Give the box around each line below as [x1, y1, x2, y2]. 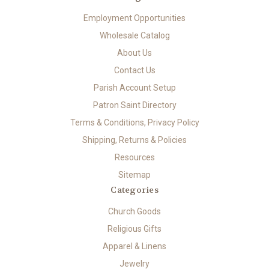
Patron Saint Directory [92, 100, 177, 110]
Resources [114, 152, 155, 162]
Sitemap [118, 169, 151, 180]
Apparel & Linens [103, 241, 166, 251]
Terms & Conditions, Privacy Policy [70, 117, 199, 127]
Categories [110, 184, 159, 195]
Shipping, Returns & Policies [82, 134, 187, 145]
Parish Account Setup [93, 83, 176, 93]
